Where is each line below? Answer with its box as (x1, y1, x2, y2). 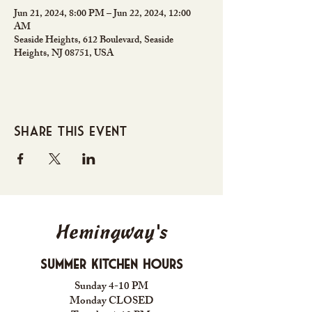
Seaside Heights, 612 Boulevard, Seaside (14, 32, 173, 49)
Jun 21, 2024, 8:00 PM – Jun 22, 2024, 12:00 (14, 6, 191, 23)
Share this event (14, 123, 127, 138)
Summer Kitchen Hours (40, 257, 183, 271)
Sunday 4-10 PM (75, 278, 148, 297)
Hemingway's (55, 224, 168, 244)
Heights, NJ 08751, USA (14, 45, 114, 63)
